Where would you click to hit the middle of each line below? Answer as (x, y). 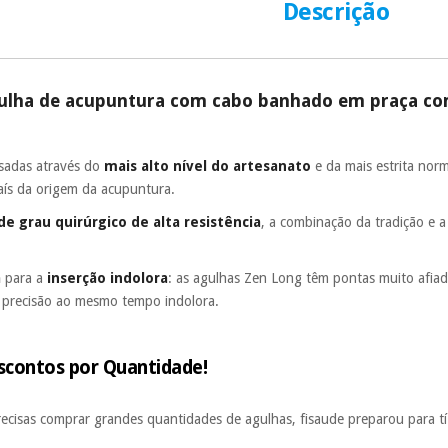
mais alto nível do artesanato (208, 165)
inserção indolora (108, 277)
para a (26, 277)
